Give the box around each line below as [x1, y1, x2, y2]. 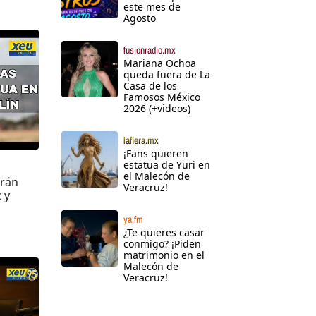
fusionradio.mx [123, 44, 176, 57]
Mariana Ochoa [123, 56, 196, 71]
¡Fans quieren [123, 147, 188, 161]
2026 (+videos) [123, 102, 190, 116]
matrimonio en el [123, 248, 205, 262]
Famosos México [123, 90, 200, 104]
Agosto [123, 11, 156, 25]
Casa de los [123, 79, 177, 93]
